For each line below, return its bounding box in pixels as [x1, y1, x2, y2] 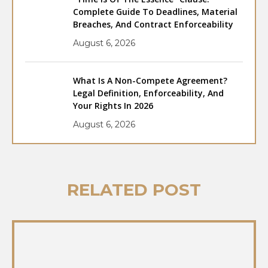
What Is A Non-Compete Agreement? [73, 75, 227, 87]
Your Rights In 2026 [73, 100, 153, 112]
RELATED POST [67, 179, 201, 200]
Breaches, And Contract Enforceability [73, 19, 233, 31]
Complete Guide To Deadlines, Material [73, 6, 237, 18]
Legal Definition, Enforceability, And [73, 87, 224, 99]
